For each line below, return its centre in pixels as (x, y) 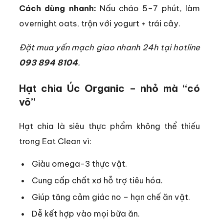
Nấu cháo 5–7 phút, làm (148, 8)
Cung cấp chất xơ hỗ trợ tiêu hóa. (98, 180)
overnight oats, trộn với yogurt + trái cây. (100, 23)
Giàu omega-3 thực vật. (80, 164)
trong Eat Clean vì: (55, 141)
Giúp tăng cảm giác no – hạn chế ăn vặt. (111, 197)
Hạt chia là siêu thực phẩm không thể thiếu (109, 126)
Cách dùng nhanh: (58, 8)
